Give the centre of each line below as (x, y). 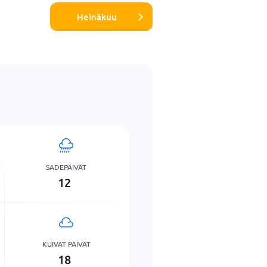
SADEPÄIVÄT (66, 167)
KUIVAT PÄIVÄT (66, 243)
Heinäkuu (97, 16)
